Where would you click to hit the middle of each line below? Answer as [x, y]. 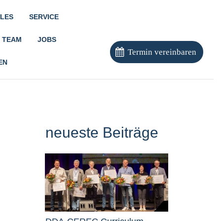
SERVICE [44, 17]
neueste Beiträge [102, 132]
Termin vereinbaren [162, 52]
